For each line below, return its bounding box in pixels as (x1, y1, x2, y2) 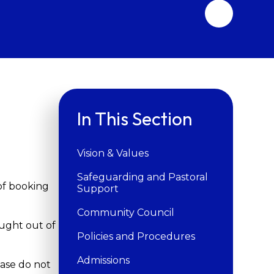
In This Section (76, 106, 192, 130)
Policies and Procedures (76, 230, 195, 242)
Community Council (76, 206, 174, 218)
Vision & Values (76, 147, 149, 159)
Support (76, 182, 119, 194)
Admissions (76, 254, 130, 266)
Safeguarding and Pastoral (76, 171, 208, 183)
